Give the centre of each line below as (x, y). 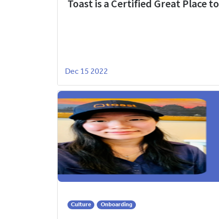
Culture (81, 204)
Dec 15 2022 (87, 71)
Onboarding (116, 204)
